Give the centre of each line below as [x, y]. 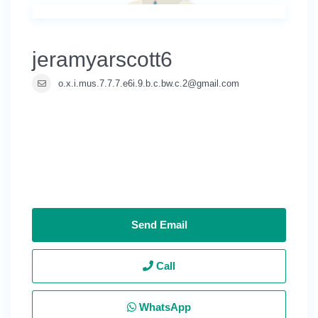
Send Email [159, 225]
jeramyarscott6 [102, 59]
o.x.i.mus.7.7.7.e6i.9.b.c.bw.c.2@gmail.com [149, 83]
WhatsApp [164, 307]
